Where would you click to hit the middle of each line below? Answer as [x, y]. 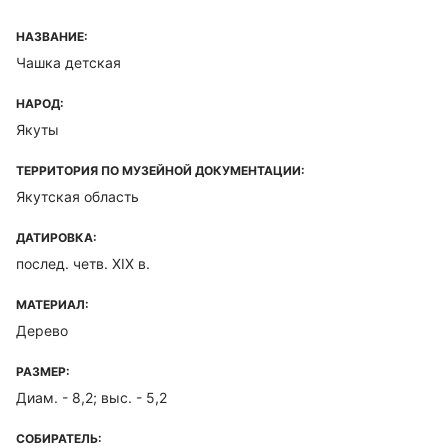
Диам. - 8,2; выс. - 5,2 [91, 397]
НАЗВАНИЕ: [52, 36]
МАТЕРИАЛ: [52, 304]
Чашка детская [68, 62]
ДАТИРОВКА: [56, 237]
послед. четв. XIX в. [83, 263]
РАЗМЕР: [43, 371]
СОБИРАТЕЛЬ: [59, 438]
